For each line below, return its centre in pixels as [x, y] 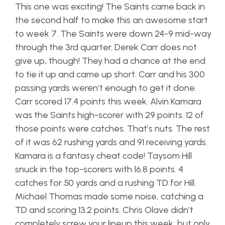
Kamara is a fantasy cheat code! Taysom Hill [103, 156]
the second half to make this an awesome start [111, 20]
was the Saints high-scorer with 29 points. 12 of [109, 115]
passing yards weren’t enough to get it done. [106, 88]
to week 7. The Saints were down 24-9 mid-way [113, 34]
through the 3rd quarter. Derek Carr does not [106, 47]
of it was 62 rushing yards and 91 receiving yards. [111, 142]
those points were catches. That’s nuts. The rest [113, 129]
